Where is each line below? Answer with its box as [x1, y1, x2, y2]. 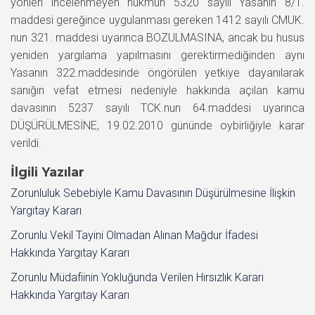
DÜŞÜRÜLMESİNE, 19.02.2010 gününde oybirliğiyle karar [11, 118, 304, 132]
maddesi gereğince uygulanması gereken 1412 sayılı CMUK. [11, 13, 304, 27]
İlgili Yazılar [11, 164, 84, 180]
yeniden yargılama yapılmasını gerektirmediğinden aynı [11, 48, 304, 62]
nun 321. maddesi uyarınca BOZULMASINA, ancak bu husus [11, 30, 304, 44]
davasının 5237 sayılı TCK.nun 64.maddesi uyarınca [11, 101, 304, 115]
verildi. [11, 136, 41, 150]
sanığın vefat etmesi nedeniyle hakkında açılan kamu [11, 83, 304, 97]
